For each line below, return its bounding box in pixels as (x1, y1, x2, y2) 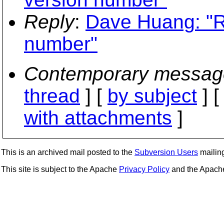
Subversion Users (134, 148, 198, 156)
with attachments (24, 107, 172, 128)
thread (24, 85, 80, 106)
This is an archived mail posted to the (1, 148, 134, 156)
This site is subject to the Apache (1, 165, 119, 173)
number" (24, 33, 97, 54)
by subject (107, 85, 197, 106)
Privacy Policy (119, 165, 169, 173)
